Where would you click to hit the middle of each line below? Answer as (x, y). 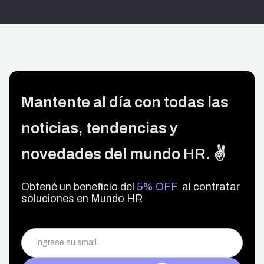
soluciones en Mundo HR (82, 198)
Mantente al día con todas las (125, 102)
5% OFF (157, 187)
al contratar (209, 187)
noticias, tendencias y (100, 128)
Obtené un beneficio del (79, 187)
